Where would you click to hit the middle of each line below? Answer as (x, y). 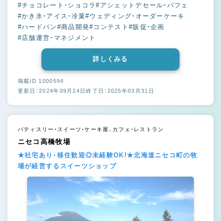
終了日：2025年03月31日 (120, 91)
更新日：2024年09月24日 (52, 91)
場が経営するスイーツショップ (67, 166)
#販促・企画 (147, 27)
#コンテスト (109, 27)
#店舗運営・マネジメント (57, 37)
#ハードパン (37, 27)
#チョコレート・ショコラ (57, 5)
